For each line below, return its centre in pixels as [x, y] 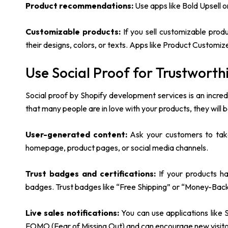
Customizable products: [73, 32]
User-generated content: [78, 135]
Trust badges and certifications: [92, 174]
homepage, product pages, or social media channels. [117, 148]
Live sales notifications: [72, 213]
